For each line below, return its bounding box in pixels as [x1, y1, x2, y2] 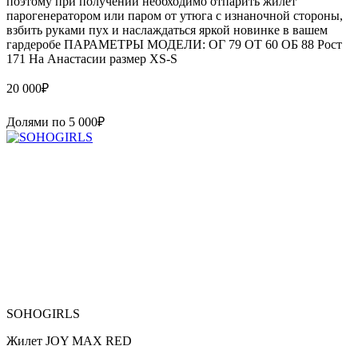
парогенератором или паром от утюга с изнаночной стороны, [6, 8, 343, 22]
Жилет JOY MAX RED [6, 333, 132, 348]
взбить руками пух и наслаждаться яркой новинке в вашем [6, 22, 328, 37]
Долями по [6, 114, 69, 129]
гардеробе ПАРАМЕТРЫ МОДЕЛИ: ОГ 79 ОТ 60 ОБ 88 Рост [6, 37, 342, 51]
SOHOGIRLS [6, 306, 80, 320]
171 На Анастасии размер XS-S [6, 51, 177, 66]
